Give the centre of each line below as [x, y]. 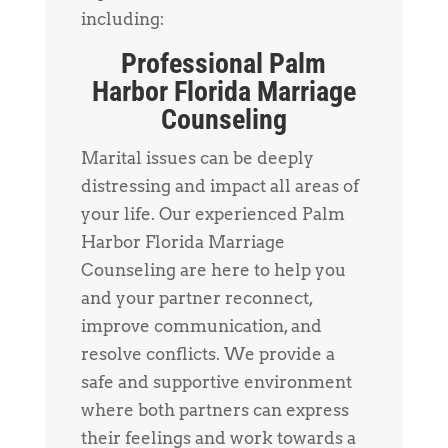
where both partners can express [214, 410]
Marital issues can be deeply [197, 158]
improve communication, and [201, 326]
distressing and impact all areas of [219, 186]
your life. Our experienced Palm [212, 214]
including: [122, 19]
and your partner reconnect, [196, 298]
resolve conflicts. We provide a [207, 354]
